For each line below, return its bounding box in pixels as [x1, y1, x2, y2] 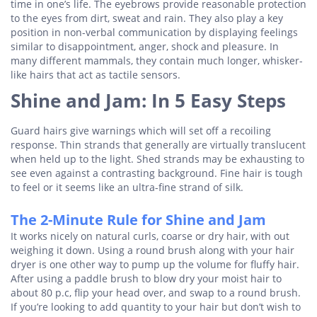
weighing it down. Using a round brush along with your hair [11, 243, 294, 257]
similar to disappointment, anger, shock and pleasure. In [11, 40, 279, 53]
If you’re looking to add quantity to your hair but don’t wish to [11, 300, 301, 313]
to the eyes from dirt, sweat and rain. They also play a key [11, 11, 283, 25]
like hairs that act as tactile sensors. [11, 68, 180, 81]
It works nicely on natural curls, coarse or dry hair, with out [11, 229, 289, 243]
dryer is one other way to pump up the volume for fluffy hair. [11, 258, 299, 271]
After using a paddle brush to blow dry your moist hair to [11, 272, 282, 285]
